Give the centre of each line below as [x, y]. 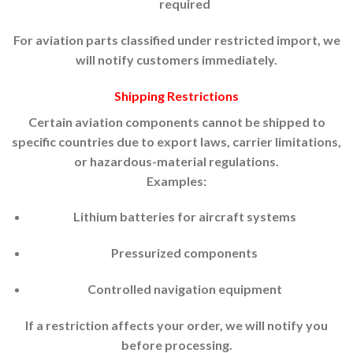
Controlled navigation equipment [184, 289]
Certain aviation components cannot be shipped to [176, 121]
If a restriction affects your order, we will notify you [176, 325]
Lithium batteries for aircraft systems [184, 217]
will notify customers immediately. [176, 59]
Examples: [176, 180]
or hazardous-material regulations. [176, 161]
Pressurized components [185, 253]
